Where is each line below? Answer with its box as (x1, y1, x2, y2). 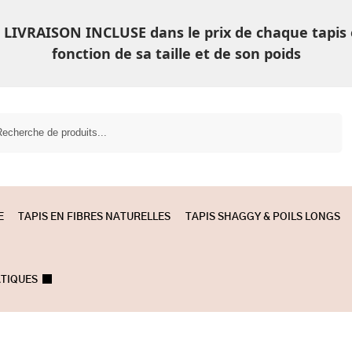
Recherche (288, 114, 337, 126)
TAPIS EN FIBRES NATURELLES (18, 212, 171, 222)
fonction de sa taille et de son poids (51, 44, 301, 63)
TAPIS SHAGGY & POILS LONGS (185, 212, 340, 222)
